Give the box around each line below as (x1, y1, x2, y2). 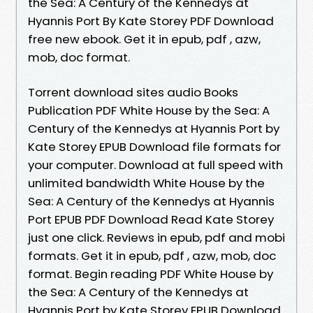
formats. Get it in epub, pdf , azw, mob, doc (28, 247, 276, 264)
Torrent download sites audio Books (28, 83, 238, 101)
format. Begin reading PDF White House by (28, 265, 273, 282)
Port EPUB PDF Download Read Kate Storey (28, 210, 274, 228)
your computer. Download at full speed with (28, 156, 283, 173)
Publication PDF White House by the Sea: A (28, 101, 270, 119)
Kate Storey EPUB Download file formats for (28, 138, 281, 155)
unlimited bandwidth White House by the (28, 174, 265, 191)
